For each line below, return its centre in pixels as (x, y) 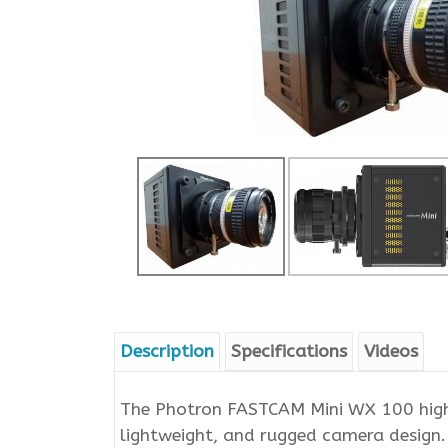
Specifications (289, 351)
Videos (391, 351)
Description (167, 351)
